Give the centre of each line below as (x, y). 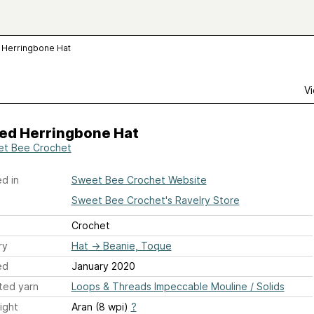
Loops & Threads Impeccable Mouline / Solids (178, 286)
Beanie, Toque (137, 246)
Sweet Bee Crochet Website (139, 180)
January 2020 (103, 266)
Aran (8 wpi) (101, 307)
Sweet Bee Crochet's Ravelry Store (155, 200)
